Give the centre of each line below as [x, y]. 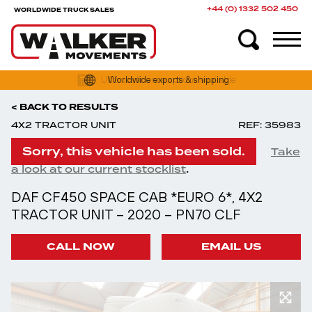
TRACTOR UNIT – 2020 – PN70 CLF [126, 214]
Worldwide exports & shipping [169, 80]
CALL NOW [81, 247]
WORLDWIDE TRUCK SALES [64, 9]
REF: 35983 [270, 125]
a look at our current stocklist [99, 169]
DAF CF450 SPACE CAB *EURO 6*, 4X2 [137, 197]
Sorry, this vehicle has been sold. [134, 151]
